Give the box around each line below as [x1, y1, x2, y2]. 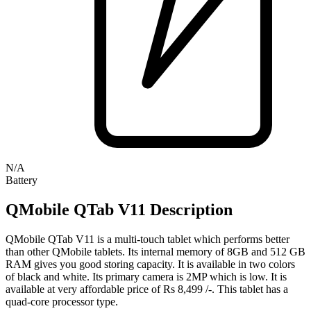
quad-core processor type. [6, 295, 118, 308]
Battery [6, 174, 37, 186]
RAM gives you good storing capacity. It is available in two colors [6, 258, 295, 270]
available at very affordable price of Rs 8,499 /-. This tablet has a [6, 283, 288, 295]
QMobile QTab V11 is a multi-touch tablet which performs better [6, 233, 289, 245]
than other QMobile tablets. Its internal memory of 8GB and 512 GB [6, 245, 305, 258]
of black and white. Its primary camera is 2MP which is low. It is [6, 270, 287, 283]
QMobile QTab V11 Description [6, 200, 233, 219]
